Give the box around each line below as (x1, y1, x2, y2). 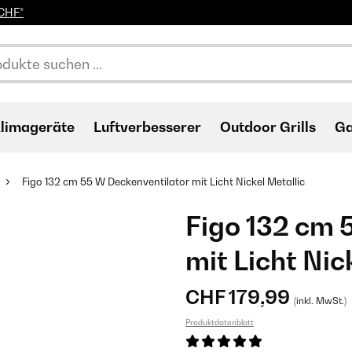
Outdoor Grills (220, 119, 316, 135)
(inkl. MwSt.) (294, 295, 346, 306)
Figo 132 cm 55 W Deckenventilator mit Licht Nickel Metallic (22, 175, 305, 188)
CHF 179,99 (185, 285, 294, 309)
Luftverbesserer (93, 119, 201, 135)
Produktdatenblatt (185, 317, 254, 327)
